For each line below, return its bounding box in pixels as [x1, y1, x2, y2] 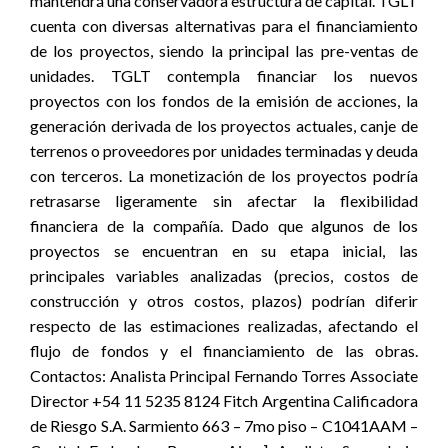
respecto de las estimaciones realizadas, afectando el [30, 316, 418, 335]
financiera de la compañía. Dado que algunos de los [30, 216, 418, 235]
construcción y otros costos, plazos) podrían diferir [30, 291, 418, 310]
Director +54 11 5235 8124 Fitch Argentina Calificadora [30, 391, 418, 410]
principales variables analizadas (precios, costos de [30, 266, 418, 285]
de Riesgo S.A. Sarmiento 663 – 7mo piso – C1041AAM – [30, 416, 418, 435]
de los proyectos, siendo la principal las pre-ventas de [30, 41, 418, 60]
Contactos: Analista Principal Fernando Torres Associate [30, 366, 418, 385]
